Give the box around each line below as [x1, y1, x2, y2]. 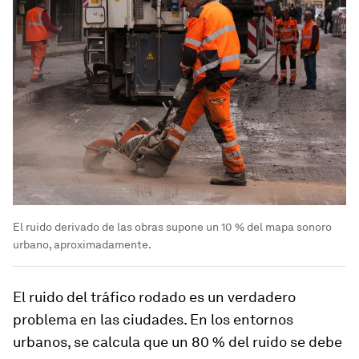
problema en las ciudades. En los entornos [13, 310, 293, 328]
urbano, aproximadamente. [13, 237, 151, 251]
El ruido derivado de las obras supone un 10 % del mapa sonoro [13, 220, 332, 233]
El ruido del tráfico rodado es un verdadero [13, 288, 296, 305]
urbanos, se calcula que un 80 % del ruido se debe [13, 333, 342, 350]
